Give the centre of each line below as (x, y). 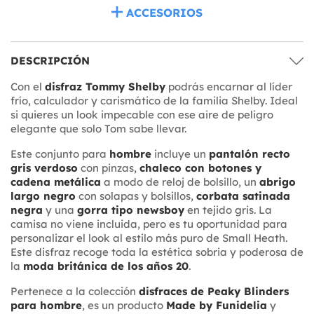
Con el (28, 86)
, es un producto (124, 305)
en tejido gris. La (228, 210)
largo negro (43, 196)
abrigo (278, 182)
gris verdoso (44, 168)
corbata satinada (243, 196)
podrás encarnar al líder (229, 86)
